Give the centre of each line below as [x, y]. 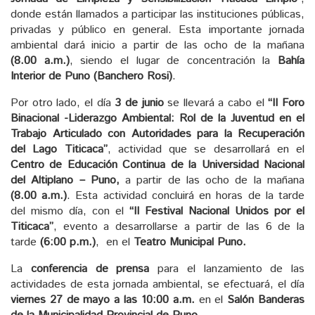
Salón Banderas [266, 300]
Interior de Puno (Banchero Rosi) [91, 76]
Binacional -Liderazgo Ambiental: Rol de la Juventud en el [157, 118]
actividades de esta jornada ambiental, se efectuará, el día [157, 284]
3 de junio [139, 103]
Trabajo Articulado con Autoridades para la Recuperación [157, 134]
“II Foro [287, 103]
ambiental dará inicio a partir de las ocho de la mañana [157, 45]
